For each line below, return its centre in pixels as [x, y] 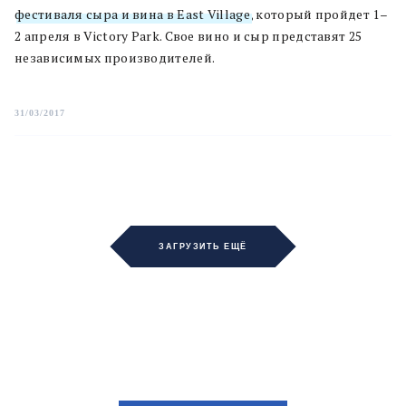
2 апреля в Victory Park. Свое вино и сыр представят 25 [188, 36]
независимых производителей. [115, 58]
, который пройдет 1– [319, 14]
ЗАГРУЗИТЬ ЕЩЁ [203, 246]
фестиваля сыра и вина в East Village [132, 14]
